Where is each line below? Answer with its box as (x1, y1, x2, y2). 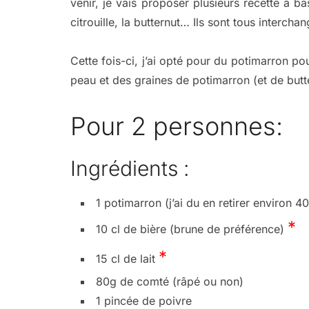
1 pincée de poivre (96, 293, 192, 308)
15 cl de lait (96, 251, 159, 266)
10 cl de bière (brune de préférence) (96, 221, 288, 236)
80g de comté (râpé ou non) (96, 274, 243, 288)
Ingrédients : (70, 155, 189, 181)
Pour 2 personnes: (70, 110, 283, 141)
